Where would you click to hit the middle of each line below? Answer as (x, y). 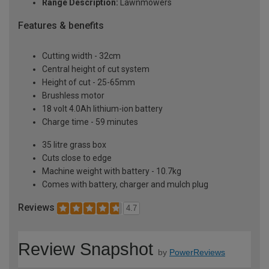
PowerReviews (197, 252)
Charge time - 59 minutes (90, 122)
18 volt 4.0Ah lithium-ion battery (102, 109)
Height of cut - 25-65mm (89, 83)
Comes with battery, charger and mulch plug (125, 185)
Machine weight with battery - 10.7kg (112, 171)
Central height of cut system (96, 69)
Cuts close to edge (77, 158)
